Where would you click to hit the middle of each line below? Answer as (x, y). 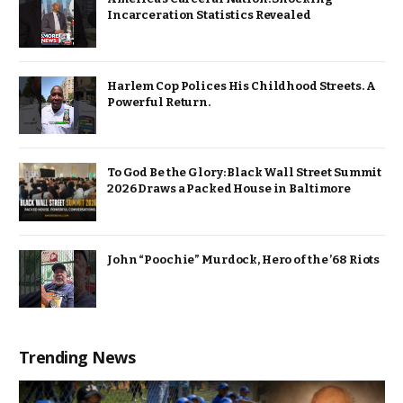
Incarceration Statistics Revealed (209, 15)
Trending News (77, 358)
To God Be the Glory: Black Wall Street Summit (245, 173)
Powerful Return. (159, 102)
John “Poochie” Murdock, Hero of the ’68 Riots (244, 259)
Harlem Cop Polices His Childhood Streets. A (242, 85)
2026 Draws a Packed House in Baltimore (229, 189)
